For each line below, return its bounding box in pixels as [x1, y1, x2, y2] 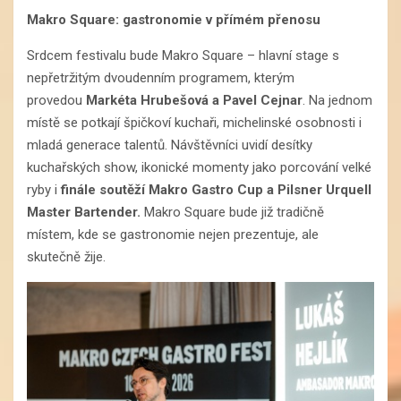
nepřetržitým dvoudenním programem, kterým [27, 70, 294, 87]
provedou [27, 92, 86, 109]
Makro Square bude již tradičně [141, 204, 324, 221]
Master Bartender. [27, 204, 141, 221]
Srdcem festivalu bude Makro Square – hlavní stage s [27, 47, 339, 64]
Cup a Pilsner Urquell [237, 182, 371, 199]
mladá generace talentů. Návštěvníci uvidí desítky [27, 137, 312, 154]
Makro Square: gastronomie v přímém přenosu [27, 12, 320, 29]
